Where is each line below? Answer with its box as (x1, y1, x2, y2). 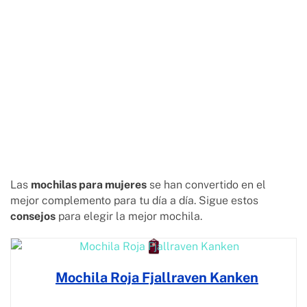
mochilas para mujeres (31, 178, 147, 192)
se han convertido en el (147, 178, 266, 192)
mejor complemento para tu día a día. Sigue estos (10, 194, 258, 208)
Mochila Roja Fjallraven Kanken (56, 269, 258, 286)
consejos (10, 210, 56, 223)
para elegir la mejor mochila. (56, 210, 205, 223)
